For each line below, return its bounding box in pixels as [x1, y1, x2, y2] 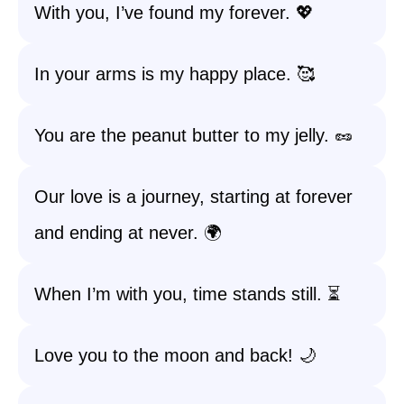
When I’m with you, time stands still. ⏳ [34, 284, 341, 304]
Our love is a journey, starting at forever [34, 187, 353, 207]
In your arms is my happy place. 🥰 [34, 64, 315, 84]
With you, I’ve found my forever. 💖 [34, 3, 314, 23]
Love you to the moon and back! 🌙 [34, 345, 317, 365]
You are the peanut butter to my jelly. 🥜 [34, 125, 353, 145]
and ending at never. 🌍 [34, 223, 222, 243]
